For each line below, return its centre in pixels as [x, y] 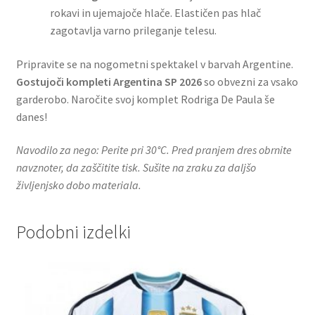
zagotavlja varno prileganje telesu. [133, 30]
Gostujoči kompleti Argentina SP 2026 [109, 81]
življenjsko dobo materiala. [78, 185]
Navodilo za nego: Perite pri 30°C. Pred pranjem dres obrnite [154, 150]
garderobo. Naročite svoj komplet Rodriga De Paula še [145, 99]
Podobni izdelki [73, 232]
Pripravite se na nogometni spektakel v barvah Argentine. [154, 64]
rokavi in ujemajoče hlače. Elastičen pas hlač [155, 13]
